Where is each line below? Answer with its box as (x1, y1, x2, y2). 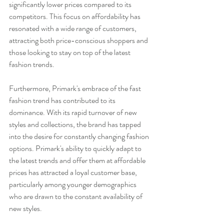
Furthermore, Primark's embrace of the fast (9, 82, 142, 94)
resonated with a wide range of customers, (9, 22, 138, 34)
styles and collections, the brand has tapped (9, 118, 142, 130)
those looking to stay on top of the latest (9, 46, 132, 58)
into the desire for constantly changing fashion (9, 130, 150, 142)
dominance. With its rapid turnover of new (9, 106, 138, 118)
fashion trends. (9, 58, 54, 70)
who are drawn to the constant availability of (9, 190, 144, 202)
